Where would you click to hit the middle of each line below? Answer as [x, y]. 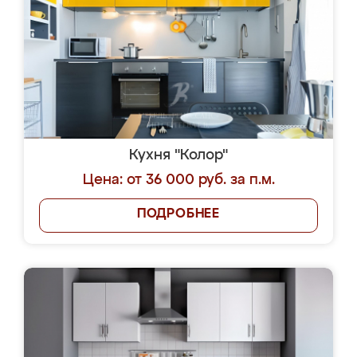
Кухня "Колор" [178, 155]
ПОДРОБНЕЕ [178, 214]
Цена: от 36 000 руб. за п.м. [178, 180]
